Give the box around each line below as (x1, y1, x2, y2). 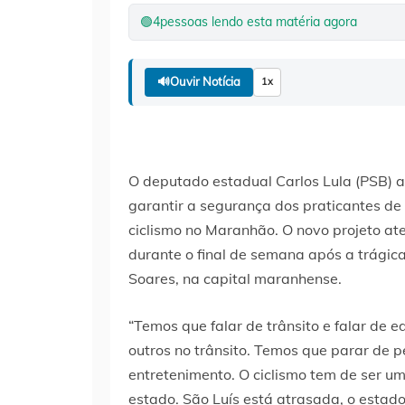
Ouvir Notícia (170, 74, 240, 89)
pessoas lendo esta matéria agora (160, 13, 357, 30)
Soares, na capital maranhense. (128, 268, 342, 287)
